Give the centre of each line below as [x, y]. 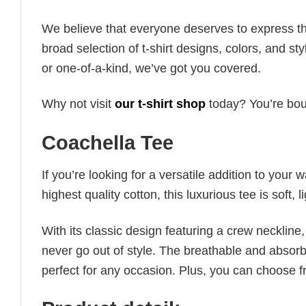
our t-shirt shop [160, 104]
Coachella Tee [108, 142]
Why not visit [78, 104]
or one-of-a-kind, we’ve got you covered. [151, 69]
